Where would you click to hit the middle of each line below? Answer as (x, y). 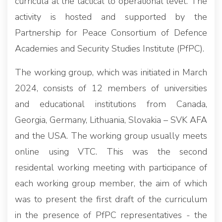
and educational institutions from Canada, (111, 104)
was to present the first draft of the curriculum (111, 199)
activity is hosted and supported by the (111, 17)
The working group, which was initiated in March (111, 72)
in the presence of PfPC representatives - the (111, 215)
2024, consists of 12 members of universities (111, 88)
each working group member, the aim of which (111, 183)
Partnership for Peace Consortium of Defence (111, 32)
